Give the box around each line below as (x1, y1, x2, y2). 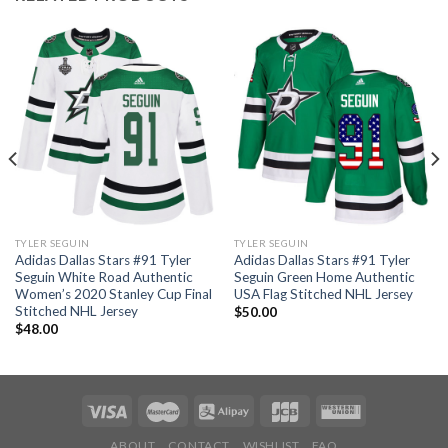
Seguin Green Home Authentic (233, 268, 415, 285)
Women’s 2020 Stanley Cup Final (14, 285, 212, 302)
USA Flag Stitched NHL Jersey (233, 285, 413, 302)
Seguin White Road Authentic (14, 268, 193, 285)
